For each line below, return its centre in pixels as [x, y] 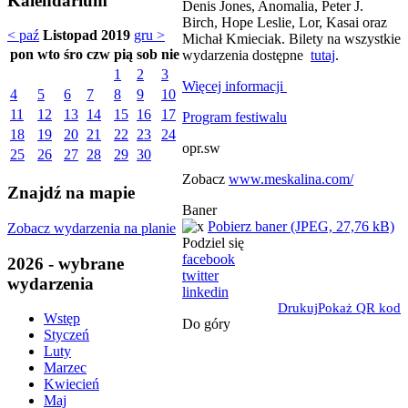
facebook [209, 259]
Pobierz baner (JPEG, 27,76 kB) [301, 226]
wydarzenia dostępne [246, 55]
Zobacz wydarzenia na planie [92, 228]
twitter [200, 275]
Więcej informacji [235, 86]
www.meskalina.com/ [291, 178]
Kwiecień [71, 384]
